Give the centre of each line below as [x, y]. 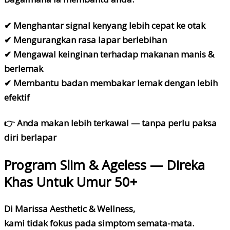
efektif [17, 97]
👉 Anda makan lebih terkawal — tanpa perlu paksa [110, 123]
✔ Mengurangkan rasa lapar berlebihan [85, 40]
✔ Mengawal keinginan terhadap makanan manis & [109, 54]
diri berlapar [30, 138]
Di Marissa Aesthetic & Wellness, [70, 209]
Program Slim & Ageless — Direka [104, 165]
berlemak [24, 68]
